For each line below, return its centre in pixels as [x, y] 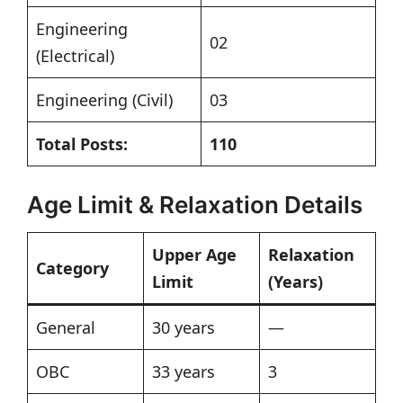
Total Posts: [82, 144]
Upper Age [194, 255]
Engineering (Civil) [104, 100]
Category [72, 269]
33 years [184, 372]
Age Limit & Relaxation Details [195, 205]
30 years [184, 328]
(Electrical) [75, 56]
